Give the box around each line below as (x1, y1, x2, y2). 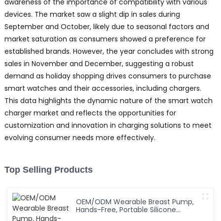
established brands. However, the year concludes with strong (4, 46, 214, 57)
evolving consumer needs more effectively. (4, 133, 155, 143)
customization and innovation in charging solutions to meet (4, 120, 212, 131)
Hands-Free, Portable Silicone (76, 205, 177, 215)
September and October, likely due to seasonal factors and (4, 22, 209, 32)
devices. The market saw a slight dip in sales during (4, 9, 180, 20)
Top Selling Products (4, 165, 93, 175)
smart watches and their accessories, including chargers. (4, 83, 201, 94)
